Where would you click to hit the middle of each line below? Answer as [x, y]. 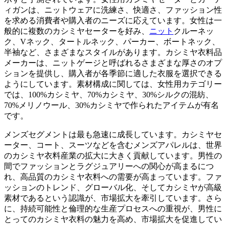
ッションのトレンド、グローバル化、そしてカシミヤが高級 [113, 188]
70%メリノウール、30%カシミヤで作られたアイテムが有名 [111, 105]
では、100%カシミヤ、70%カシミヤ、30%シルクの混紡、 [109, 95]
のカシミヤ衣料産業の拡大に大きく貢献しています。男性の [113, 156]
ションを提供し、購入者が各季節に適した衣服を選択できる [113, 74]
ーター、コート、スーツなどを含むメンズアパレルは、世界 [113, 145]
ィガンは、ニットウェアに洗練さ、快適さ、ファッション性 [113, 10]
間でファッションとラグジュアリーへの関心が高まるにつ [109, 166]
